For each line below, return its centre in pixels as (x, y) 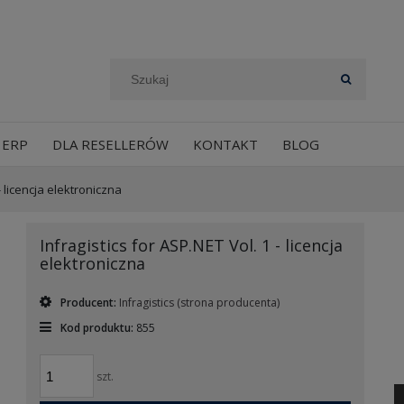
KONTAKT (225, 144)
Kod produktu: (97, 328)
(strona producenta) (229, 303)
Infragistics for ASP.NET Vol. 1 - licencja (192, 245)
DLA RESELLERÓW (110, 144)
